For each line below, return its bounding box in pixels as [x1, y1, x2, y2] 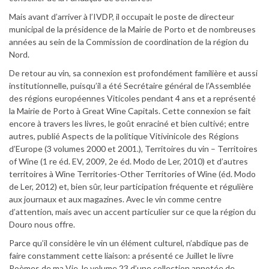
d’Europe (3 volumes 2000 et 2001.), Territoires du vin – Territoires [9, 143, 258, 154]
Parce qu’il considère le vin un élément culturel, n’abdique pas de [9, 237, 249, 248]
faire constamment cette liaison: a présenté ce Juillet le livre [9, 250, 234, 261]
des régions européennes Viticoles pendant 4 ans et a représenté [9, 92, 256, 103]
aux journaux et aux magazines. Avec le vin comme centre [9, 193, 222, 204]
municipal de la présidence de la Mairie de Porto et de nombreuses [9, 23, 256, 34]
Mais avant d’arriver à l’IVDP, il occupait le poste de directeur [9, 11, 234, 22]
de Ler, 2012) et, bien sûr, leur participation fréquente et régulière [9, 181, 253, 192]
